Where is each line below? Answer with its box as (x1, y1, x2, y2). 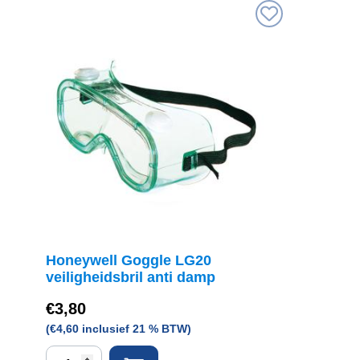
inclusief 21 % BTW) (79, 322, 191, 335)
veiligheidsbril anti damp (46, 269, 215, 285)
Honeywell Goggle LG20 (46, 252, 211, 268)
